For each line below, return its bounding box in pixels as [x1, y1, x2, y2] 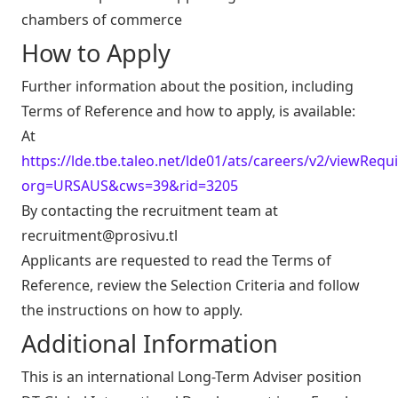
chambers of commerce [21, 10, 182, 30]
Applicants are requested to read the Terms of [21, 251, 331, 271]
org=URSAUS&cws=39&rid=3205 [21, 176, 238, 196]
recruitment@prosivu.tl [21, 226, 178, 246]
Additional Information [21, 327, 278, 361]
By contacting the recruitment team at [21, 201, 278, 221]
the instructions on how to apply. [21, 300, 243, 321]
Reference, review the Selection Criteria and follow [21, 275, 360, 296]
